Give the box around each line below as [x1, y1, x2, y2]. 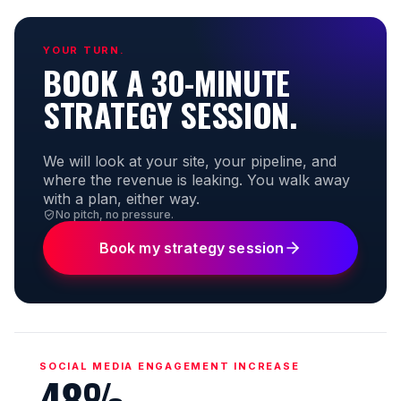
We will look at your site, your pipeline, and [43, 152, 337, 170]
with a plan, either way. [43, 190, 200, 208]
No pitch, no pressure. [55, 208, 174, 221]
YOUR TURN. [43, 44, 125, 56]
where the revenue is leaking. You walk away [43, 171, 350, 189]
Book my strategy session [98, 239, 285, 257]
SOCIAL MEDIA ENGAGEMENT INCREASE [39, 360, 300, 372]
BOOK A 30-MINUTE [43, 58, 291, 106]
